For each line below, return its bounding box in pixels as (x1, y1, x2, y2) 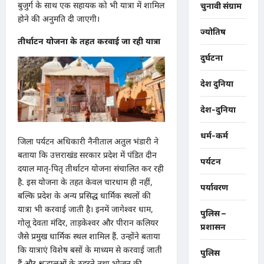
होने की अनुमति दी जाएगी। (18, 12, 100, 24)
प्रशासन (200, 222, 226, 232)
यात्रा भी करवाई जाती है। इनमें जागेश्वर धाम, (18, 203, 153, 215)
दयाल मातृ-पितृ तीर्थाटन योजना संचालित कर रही (18, 163, 164, 174)
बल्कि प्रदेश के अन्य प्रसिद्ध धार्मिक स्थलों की (18, 190, 151, 202)
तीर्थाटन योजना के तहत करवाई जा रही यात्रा (18, 35, 160, 47)
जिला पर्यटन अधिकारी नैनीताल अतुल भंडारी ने (18, 136, 159, 147)
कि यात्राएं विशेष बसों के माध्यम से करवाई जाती (18, 244, 162, 256)
